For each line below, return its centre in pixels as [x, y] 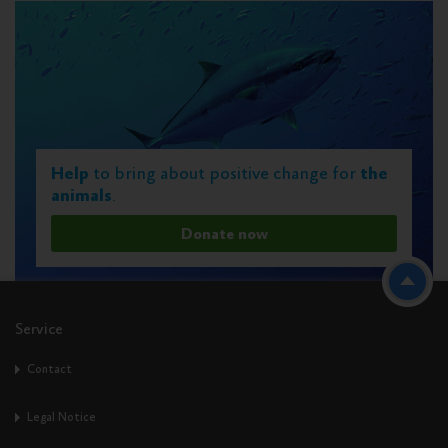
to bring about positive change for [224, 174]
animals [81, 196]
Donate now [224, 234]
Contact [49, 370]
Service [39, 330]
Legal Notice [61, 418]
